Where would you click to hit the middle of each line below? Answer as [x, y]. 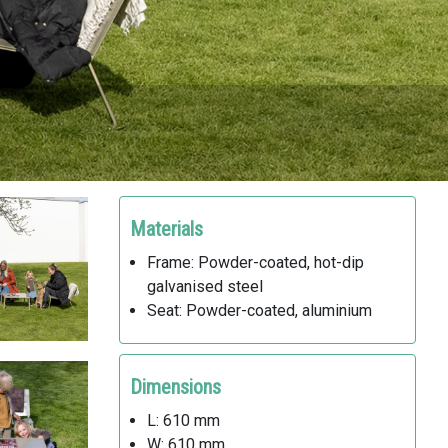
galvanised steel [204, 286]
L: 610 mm [183, 420]
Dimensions [175, 387]
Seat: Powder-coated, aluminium [259, 310]
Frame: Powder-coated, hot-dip [255, 262]
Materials [166, 229]
